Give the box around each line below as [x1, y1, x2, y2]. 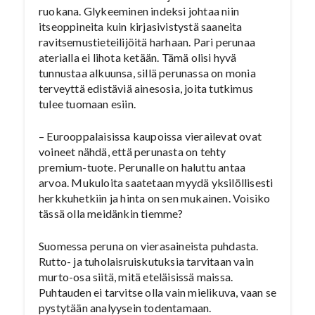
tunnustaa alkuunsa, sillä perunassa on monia [39, 66, 256, 79]
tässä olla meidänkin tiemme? [39, 207, 184, 220]
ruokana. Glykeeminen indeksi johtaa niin [39, 4, 239, 18]
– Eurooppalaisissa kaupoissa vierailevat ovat [39, 129, 262, 143]
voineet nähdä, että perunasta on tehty [39, 145, 226, 158]
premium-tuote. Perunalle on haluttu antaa [39, 160, 246, 174]
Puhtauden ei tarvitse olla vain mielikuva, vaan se [39, 285, 277, 299]
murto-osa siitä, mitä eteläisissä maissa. [39, 270, 233, 283]
